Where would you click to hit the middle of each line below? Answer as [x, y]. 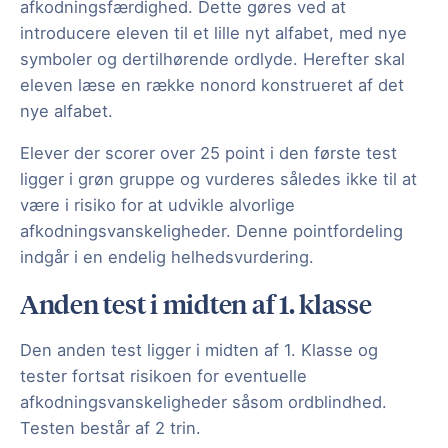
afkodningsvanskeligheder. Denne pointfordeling [211, 231]
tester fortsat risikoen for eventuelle [163, 376]
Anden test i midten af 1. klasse [196, 303]
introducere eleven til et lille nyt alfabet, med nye [213, 33]
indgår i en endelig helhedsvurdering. [169, 257]
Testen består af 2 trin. [110, 428]
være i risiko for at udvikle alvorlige [157, 205]
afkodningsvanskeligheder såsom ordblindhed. [203, 402]
